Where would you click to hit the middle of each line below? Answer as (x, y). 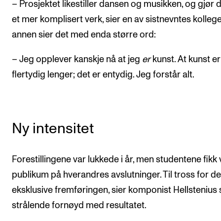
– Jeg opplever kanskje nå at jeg (77, 59)
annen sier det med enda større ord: (84, 35)
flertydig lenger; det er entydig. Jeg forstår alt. (103, 74)
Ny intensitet (53, 129)
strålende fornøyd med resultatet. (79, 205)
